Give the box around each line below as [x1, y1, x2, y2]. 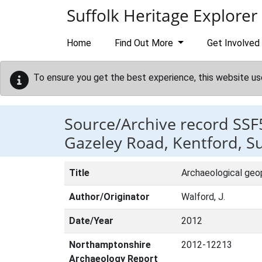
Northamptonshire [69, 239, 151, 250]
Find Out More [115, 37, 175, 49]
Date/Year [69, 215, 113, 226]
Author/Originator [69, 191, 150, 202]
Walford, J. [181, 191, 225, 202]
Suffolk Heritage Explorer [67, 4, 257, 26]
